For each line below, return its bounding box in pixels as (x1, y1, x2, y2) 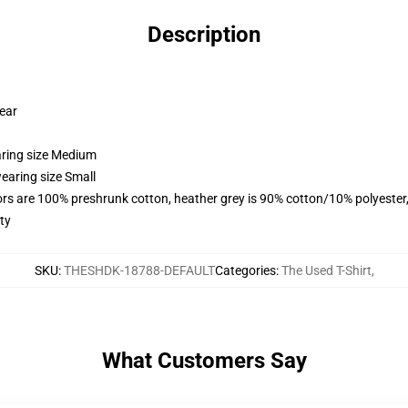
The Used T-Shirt (280, 263, 372, 278)
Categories (214, 263, 276, 278)
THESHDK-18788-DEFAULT (63, 263, 215, 278)
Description (148, 22, 260, 47)
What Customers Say (101, 348, 307, 373)
